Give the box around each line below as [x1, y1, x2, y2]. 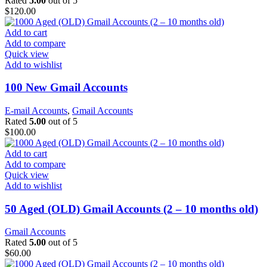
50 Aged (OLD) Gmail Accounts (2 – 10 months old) [5, 202, 258, 215]
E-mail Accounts [5, 105, 67, 116]
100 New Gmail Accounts [5, 81, 128, 94]
